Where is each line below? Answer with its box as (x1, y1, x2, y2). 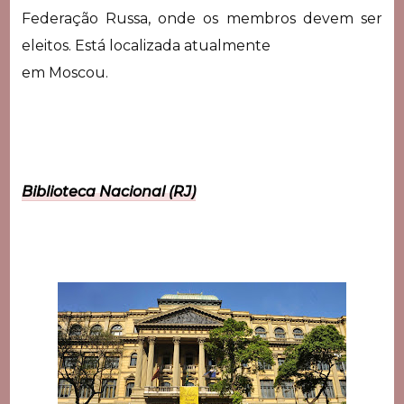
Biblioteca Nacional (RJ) (21, 182, 196, 200)
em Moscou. (21, 63, 112, 81)
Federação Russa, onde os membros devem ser (21, 9, 383, 27)
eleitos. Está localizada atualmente (21, 36, 271, 54)
